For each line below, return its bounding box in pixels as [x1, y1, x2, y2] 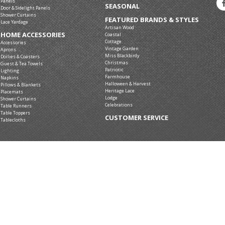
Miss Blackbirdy [105, 52, 140, 59]
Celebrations [105, 101, 133, 108]
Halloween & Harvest [105, 80, 151, 87]
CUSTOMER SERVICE [105, 113, 168, 122]
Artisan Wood [105, 24, 134, 31]
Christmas [105, 59, 128, 66]
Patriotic [105, 66, 124, 73]
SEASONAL [105, 2, 140, 11]
